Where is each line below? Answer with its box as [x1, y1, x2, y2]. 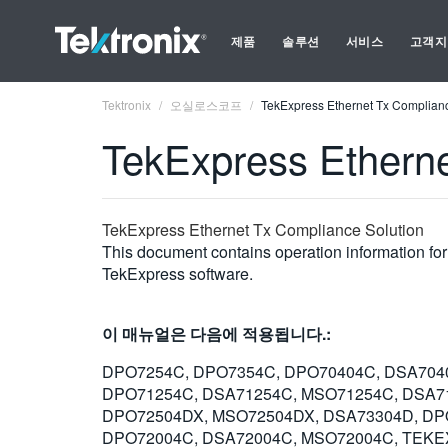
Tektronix [102, 96, 151, 113]
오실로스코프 [170, 96, 242, 113]
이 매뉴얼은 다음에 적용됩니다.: [102, 322, 331, 345]
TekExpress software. [102, 262, 253, 285]
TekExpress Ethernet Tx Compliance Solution [102, 218, 424, 241]
